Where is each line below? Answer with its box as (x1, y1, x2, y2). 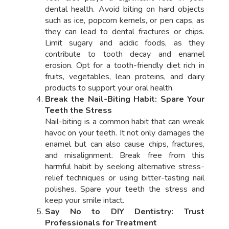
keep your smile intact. (44, 195, 124, 207)
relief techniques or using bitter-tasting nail (44, 172, 205, 184)
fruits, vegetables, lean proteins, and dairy (44, 71, 205, 83)
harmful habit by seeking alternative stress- (44, 161, 205, 173)
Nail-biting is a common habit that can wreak (44, 116, 205, 128)
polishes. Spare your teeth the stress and (44, 184, 205, 195)
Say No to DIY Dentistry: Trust (44, 206, 205, 218)
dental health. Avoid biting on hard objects (44, 4, 205, 15)
